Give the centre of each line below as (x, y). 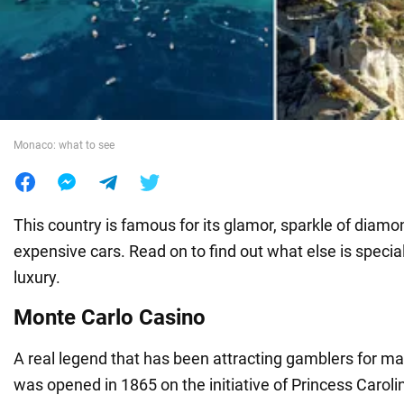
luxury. (37, 277)
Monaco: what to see (64, 145)
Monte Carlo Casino (110, 317)
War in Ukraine (68, 43)
